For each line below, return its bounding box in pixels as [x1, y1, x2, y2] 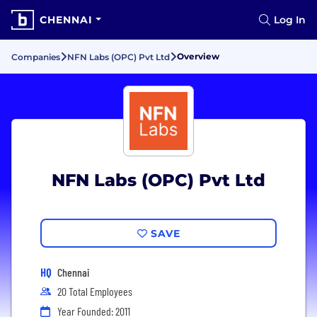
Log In [274, 13, 306, 26]
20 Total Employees [57, 284, 132, 298]
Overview [177, 51, 219, 62]
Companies [11, 52, 60, 62]
